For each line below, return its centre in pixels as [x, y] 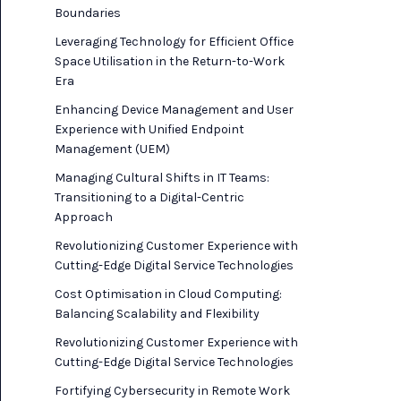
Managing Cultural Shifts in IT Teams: [162, 178]
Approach [84, 217]
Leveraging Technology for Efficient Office [174, 42]
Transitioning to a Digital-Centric [149, 197]
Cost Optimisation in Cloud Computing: [168, 294]
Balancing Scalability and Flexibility [157, 314]
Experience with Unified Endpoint [149, 129]
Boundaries [88, 13]
